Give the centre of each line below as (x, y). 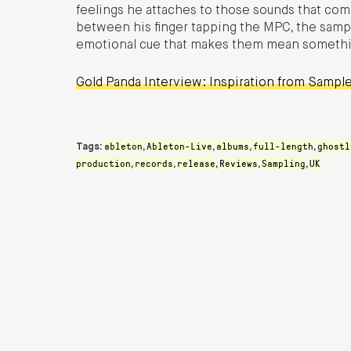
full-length (283, 145)
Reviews (239, 163)
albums (233, 145)
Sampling (284, 163)
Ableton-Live (179, 145)
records (154, 163)
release (196, 163)
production (103, 163)
